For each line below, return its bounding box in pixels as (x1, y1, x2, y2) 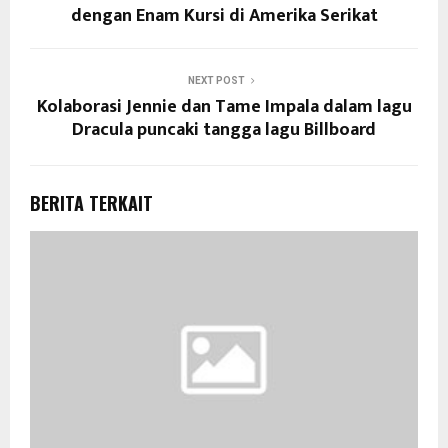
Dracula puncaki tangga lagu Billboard (72, 114, 376, 145)
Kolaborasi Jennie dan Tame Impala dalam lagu (36, 91, 412, 122)
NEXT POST (187, 74, 245, 86)
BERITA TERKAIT (30, 189, 153, 216)
